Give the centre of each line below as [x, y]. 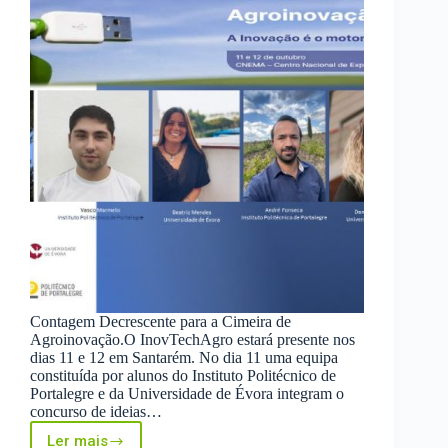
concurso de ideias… [96, 412]
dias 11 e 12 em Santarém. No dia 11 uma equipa [184, 358]
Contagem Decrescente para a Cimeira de [160, 322]
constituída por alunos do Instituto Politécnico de [183, 376]
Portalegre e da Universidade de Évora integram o [187, 394]
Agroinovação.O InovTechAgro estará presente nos [192, 340]
